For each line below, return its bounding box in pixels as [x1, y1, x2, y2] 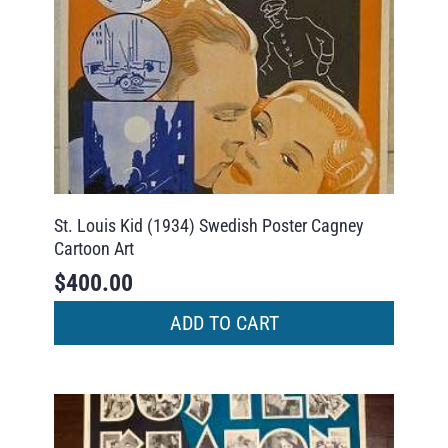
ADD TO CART [169, 310, 279, 335]
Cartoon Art [53, 238, 134, 260]
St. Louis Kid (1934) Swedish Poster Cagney [53, 215, 364, 237]
